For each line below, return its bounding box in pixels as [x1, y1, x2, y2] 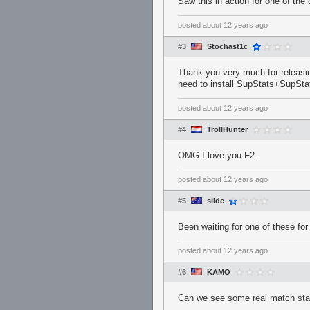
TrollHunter [207, 125, 248, 134]
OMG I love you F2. [178, 150, 257, 161]
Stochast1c [207, 42, 248, 51]
